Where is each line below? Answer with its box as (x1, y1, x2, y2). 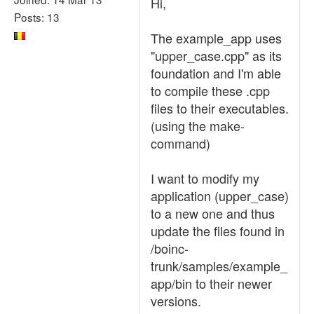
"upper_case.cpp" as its (151, 46, 282, 64)
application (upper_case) (151, 186, 289, 205)
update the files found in (151, 221, 285, 240)
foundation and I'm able (151, 64, 281, 82)
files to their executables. (151, 99, 289, 117)
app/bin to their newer (151, 274, 272, 292)
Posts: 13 (14, 8, 60, 25)
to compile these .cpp (151, 81, 270, 100)
